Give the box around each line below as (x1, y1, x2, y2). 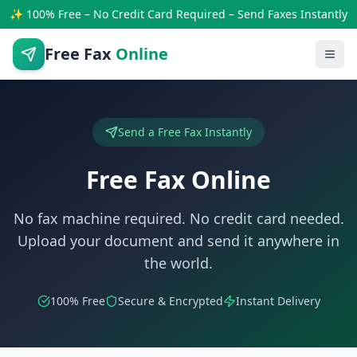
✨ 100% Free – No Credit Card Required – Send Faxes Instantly (10, 6, 347, 22)
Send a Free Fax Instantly (118, 124, 252, 139)
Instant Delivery (235, 293, 320, 308)
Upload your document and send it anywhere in (18, 231, 339, 250)
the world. (144, 253, 213, 273)
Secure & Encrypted (117, 293, 223, 308)
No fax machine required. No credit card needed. (13, 209, 344, 228)
